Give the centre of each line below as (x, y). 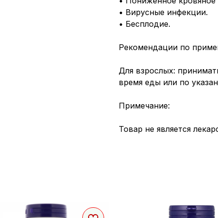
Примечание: (144, 105)
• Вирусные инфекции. (163, 12)
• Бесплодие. (145, 24)
